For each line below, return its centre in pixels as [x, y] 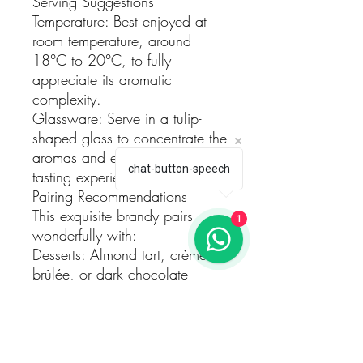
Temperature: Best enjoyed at [120, 21]
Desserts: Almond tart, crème [120, 254]
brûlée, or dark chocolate [110, 273]
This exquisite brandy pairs [113, 215]
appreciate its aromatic [102, 79]
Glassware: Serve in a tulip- [117, 118]
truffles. [53, 293]
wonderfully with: [85, 235]
